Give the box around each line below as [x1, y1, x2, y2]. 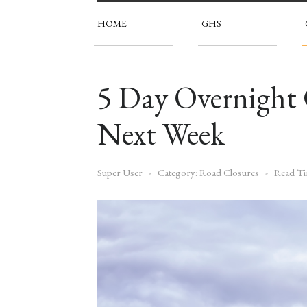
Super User [97, 165, 143, 179]
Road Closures [199, 165, 259, 179]
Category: [156, 165, 199, 179]
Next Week [97, 113, 225, 153]
